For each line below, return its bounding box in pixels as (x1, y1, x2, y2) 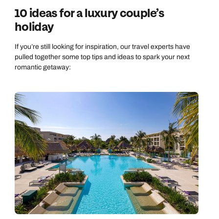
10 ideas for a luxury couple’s (15, 5, 164, 21)
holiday (15, 19, 54, 35)
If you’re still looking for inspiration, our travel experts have (15, 43, 190, 50)
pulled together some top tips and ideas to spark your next (15, 53, 190, 61)
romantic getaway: (15, 63, 71, 71)
